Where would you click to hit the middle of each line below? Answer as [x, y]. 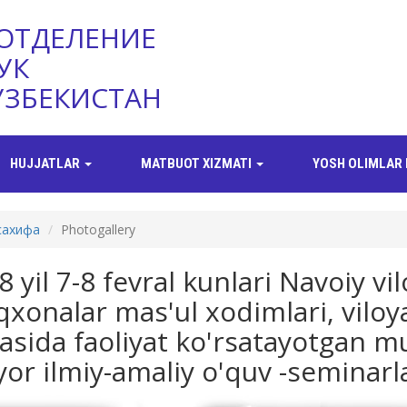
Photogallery [98, 229]
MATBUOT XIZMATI [198, 164]
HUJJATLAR [46, 164]
